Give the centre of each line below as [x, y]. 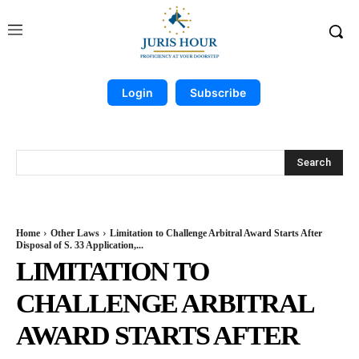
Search [314, 162]
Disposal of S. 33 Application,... [80, 245]
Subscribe [218, 93]
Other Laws [75, 233]
